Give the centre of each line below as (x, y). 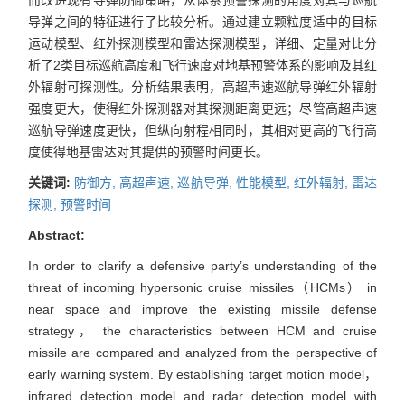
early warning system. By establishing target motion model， (202, 374)
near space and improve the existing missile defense (202, 309)
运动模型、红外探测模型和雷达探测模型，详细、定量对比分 (202, 43)
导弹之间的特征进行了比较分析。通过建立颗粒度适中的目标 (202, 21)
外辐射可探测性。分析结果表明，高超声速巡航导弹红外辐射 (202, 86)
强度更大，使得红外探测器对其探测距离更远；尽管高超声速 (202, 108)
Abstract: (57, 235)
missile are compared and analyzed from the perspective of (202, 352)
